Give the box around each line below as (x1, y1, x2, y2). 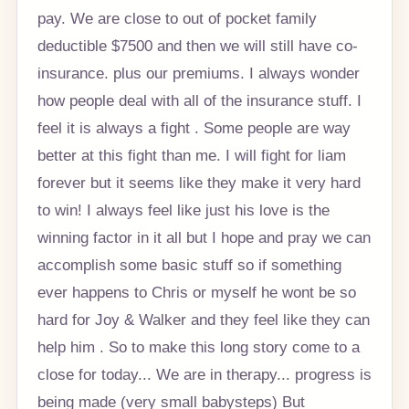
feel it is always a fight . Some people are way (37, 119, 351, 138)
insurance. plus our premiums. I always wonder (37, 64, 360, 83)
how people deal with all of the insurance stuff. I (37, 91, 362, 110)
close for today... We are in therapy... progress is (37, 365, 372, 384)
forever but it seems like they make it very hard (37, 173, 361, 193)
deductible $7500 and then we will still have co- (37, 37, 358, 56)
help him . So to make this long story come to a (37, 338, 360, 357)
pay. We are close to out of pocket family (37, 9, 317, 28)
